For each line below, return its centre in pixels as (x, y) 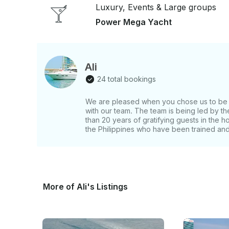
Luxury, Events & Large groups (156, 7)
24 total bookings (127, 79)
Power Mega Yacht (134, 22)
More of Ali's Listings (85, 187)
